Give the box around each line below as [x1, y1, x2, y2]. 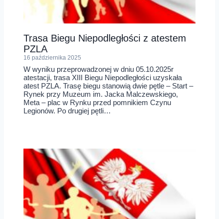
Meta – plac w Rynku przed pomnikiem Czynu [23, 98, 171, 107]
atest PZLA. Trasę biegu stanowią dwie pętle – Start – [23, 81, 193, 90]
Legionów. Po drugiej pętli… [23, 106, 111, 115]
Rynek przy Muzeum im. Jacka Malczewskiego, [23, 89, 178, 98]
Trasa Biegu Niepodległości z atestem [23, 33, 186, 44]
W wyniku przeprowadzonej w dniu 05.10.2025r [23, 65, 174, 73]
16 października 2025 [23, 54, 81, 62]
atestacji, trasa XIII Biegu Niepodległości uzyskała [23, 73, 182, 82]
